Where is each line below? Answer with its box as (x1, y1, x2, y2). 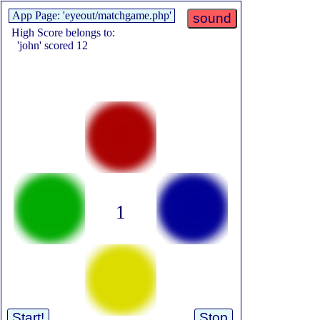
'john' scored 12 (9, 39, 88, 51)
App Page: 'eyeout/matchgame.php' (9, 9, 174, 21)
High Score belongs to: (9, 26, 115, 39)
